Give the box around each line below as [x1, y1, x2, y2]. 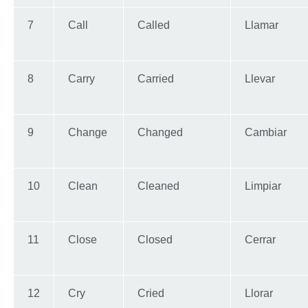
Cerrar [245, 234, 276, 246]
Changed [137, 126, 183, 139]
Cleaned [137, 180, 179, 192]
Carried [137, 73, 174, 85]
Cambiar [245, 126, 287, 139]
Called [137, 19, 170, 32]
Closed [137, 234, 173, 246]
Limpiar [245, 180, 281, 192]
